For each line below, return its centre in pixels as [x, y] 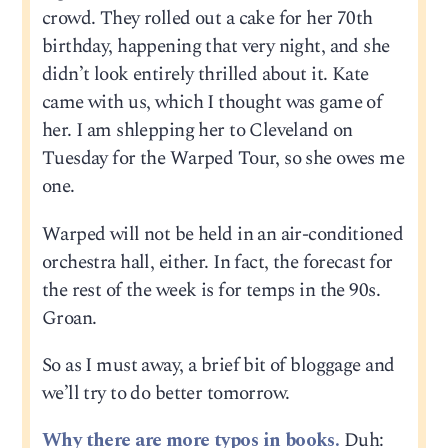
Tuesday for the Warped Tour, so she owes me [223, 159]
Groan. [69, 318]
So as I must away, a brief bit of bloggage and [218, 365]
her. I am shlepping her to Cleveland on [197, 131]
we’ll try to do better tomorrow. [165, 393]
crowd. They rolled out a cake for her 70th [207, 19]
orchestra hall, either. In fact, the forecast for [217, 262]
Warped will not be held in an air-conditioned [222, 234]
